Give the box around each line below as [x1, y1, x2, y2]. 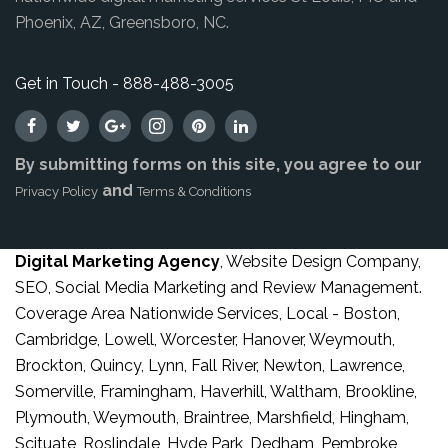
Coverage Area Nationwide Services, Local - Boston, [15, 303, 400, 323]
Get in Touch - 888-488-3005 [15, 73, 234, 93]
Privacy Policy [15, 183, 98, 199]
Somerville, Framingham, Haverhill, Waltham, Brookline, [15, 381, 417, 401]
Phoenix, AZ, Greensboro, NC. [15, 12, 229, 32]
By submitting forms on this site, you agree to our [15, 154, 422, 174]
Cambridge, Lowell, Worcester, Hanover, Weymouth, [15, 329, 395, 349]
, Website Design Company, [220, 251, 421, 271]
